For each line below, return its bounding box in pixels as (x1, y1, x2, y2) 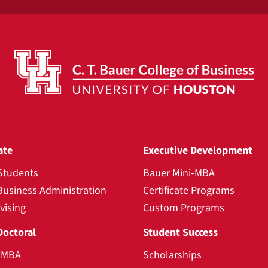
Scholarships (143, 248, 202, 263)
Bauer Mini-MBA (143, 166, 215, 181)
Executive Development (143, 143, 252, 158)
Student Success (143, 225, 218, 240)
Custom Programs (143, 200, 224, 215)
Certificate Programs (143, 183, 234, 198)
